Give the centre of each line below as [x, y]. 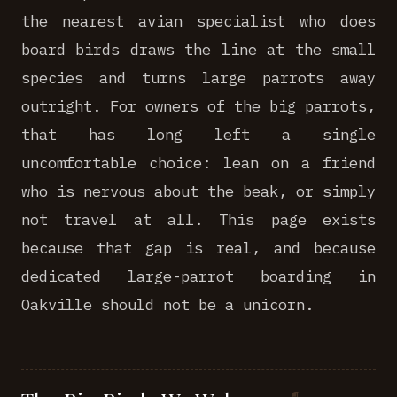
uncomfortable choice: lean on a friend [198, 163]
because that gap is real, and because [198, 248]
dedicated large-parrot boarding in [198, 276]
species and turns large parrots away [198, 78]
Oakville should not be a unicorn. [167, 304]
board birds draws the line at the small [198, 49]
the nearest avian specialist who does [198, 21]
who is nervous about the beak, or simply [198, 191]
